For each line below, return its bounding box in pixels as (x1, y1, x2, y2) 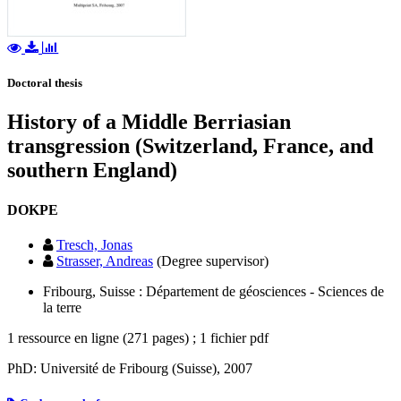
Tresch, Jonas (56, 236, 132, 252)
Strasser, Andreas (56, 252, 153, 269)
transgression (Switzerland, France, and (7, 134, 373, 158)
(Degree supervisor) (157, 252, 269, 269)
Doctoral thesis (7, 76, 82, 90)
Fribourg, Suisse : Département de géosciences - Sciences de (43, 283, 384, 299)
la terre (43, 299, 81, 315)
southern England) (7, 158, 177, 183)
